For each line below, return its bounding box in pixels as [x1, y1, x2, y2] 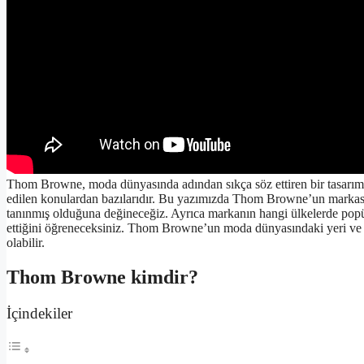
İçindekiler [6, 305, 72, 323]
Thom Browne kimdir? [6, 266, 198, 288]
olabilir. [6, 236, 45, 250]
